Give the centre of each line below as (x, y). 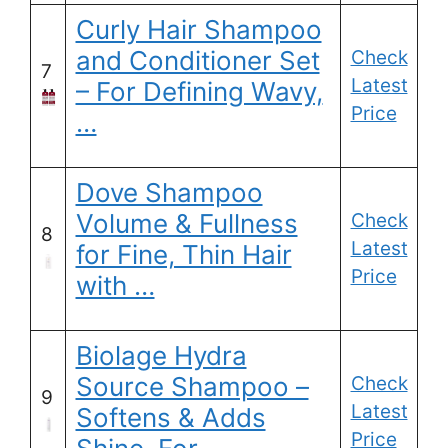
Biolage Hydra (161, 356)
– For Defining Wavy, (199, 92)
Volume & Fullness (186, 224)
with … (115, 286)
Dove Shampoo (169, 193)
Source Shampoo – (192, 387)
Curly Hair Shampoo (198, 30)
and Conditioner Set (197, 61)
